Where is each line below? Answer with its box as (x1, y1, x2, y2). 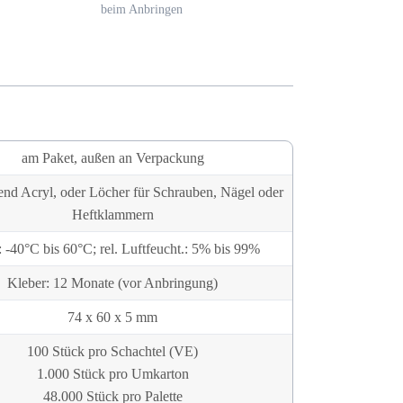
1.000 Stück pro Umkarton (36, 366, 189, 382)
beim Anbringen (100, 3, 183, 17)
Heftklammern (71, 207, 154, 223)
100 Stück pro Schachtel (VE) (27, 344, 198, 360)
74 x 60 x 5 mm (67, 309, 157, 326)
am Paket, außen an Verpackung (21, 150, 204, 166)
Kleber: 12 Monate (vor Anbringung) (7, 275, 218, 291)
